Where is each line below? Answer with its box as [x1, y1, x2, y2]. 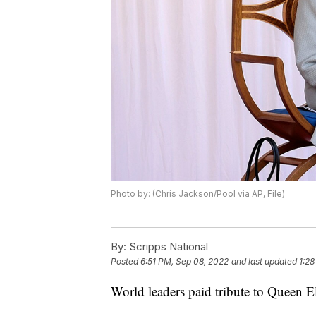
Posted [111, 256, 140, 267]
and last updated [231, 256, 297, 267]
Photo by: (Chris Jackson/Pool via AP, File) [111, 188, 285, 199]
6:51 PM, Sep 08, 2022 [140, 256, 229, 267]
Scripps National [126, 239, 208, 253]
